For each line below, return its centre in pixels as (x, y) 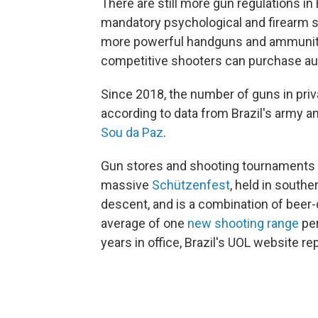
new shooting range (243, 224)
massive (125, 185)
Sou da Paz (132, 133)
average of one (144, 224)
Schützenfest (190, 185)
